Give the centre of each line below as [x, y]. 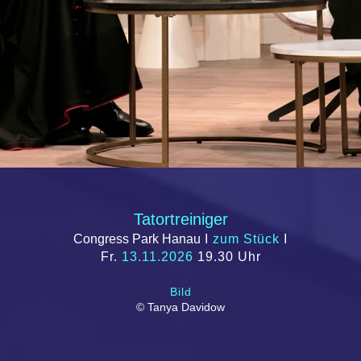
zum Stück [246, 239]
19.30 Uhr [227, 257]
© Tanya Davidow [180, 307]
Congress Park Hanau [137, 239]
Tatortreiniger [180, 219]
